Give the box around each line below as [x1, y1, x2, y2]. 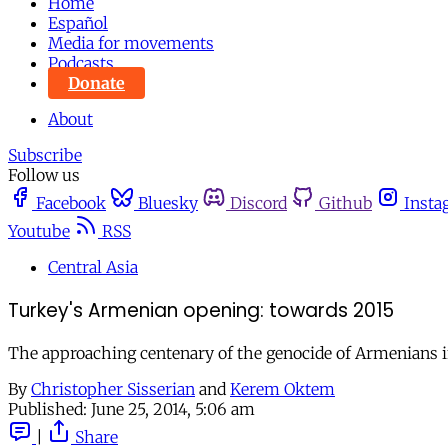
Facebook [36, 193, 106, 213]
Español [48, 13, 108, 33]
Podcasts [48, 53, 114, 73]
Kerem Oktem [230, 379, 335, 400]
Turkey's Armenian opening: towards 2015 [8, 296, 394, 324]
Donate [68, 73, 125, 93]
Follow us [8, 165, 80, 185]
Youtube [8, 221, 70, 241]
